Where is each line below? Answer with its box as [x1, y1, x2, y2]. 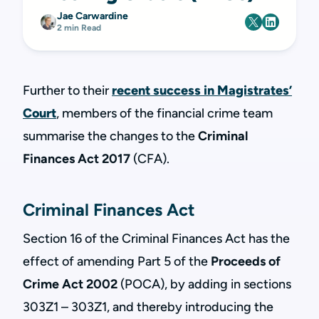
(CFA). [130, 151, 169, 167]
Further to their [23, 83, 112, 98]
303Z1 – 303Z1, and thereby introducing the [23, 299, 273, 315]
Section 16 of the [23, 231, 119, 246]
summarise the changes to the [23, 128, 198, 144]
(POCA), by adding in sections [117, 276, 291, 292]
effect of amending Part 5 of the [23, 253, 211, 269]
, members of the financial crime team [56, 105, 273, 121]
